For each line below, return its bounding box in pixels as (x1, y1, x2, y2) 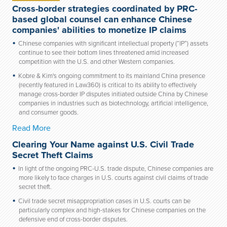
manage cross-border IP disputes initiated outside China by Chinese (19, 90, 208, 98)
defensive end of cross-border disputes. (19, 215, 128, 223)
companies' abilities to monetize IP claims (12, 24, 186, 35)
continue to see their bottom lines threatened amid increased (19, 49, 188, 57)
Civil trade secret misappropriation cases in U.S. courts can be (18, 197, 191, 205)
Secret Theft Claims (12, 149, 93, 161)
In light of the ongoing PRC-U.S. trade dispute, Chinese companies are (18, 165, 213, 173)
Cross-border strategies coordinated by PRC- (12, 3, 197, 14)
